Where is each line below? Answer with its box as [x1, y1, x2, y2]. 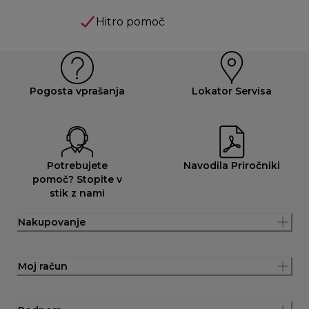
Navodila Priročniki [183, 159, 281, 172]
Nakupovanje [18, 215, 86, 228]
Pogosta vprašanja [29, 84, 125, 97]
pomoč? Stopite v [32, 172, 122, 186]
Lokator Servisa [192, 84, 272, 97]
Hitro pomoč [96, 14, 165, 28]
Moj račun [18, 259, 68, 272]
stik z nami [49, 186, 105, 199]
